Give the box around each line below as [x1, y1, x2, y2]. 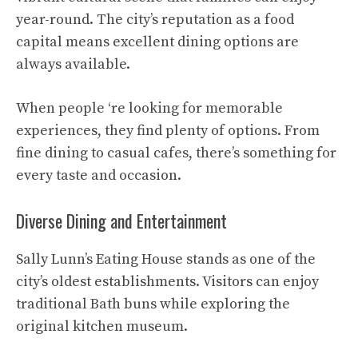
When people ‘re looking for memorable [16, 98, 283, 117]
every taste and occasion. [16, 165, 181, 185]
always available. [16, 54, 130, 74]
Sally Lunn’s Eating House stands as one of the [16, 249, 316, 268]
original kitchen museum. [16, 316, 188, 336]
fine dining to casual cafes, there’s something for [16, 143, 336, 162]
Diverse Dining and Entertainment [16, 207, 227, 233]
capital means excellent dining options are [16, 32, 299, 51]
